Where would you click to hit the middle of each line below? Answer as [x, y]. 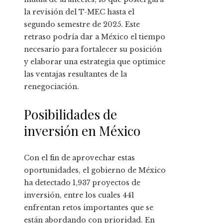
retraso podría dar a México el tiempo [95, 37]
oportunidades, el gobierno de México [95, 170]
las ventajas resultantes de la [75, 74]
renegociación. [52, 87]
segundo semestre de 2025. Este [82, 25]
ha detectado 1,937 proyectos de [82, 183]
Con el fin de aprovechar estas [79, 158]
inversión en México [82, 131]
